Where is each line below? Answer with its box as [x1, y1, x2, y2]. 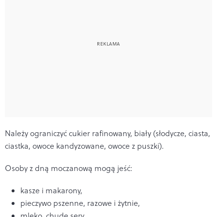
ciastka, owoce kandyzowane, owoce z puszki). [5, 140, 164, 151]
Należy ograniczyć [5, 127, 69, 139]
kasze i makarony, [20, 185, 82, 196]
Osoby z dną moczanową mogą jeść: [5, 162, 132, 173]
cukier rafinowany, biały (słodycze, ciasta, [69, 127, 210, 139]
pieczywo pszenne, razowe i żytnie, [20, 197, 140, 208]
